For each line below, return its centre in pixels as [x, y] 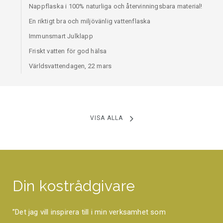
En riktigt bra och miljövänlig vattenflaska [90, 21]
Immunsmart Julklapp [61, 36]
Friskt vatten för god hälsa [68, 51]
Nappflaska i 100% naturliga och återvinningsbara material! [116, 6]
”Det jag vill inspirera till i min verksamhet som [89, 212]
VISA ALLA [106, 118]
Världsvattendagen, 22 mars [70, 66]
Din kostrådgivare [74, 186]
